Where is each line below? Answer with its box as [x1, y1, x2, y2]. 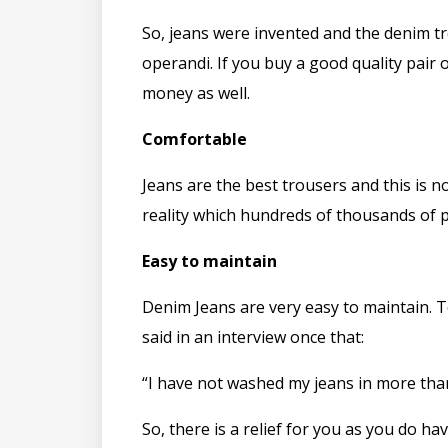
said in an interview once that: [142, 325, 368, 348]
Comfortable [142, 127, 247, 150]
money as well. [142, 81, 254, 104]
